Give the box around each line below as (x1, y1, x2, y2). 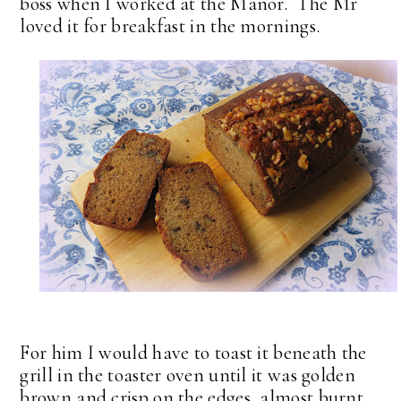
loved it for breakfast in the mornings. (20, 13, 320, 38)
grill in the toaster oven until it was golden (20, 363, 355, 387)
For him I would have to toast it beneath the (20, 340, 367, 364)
